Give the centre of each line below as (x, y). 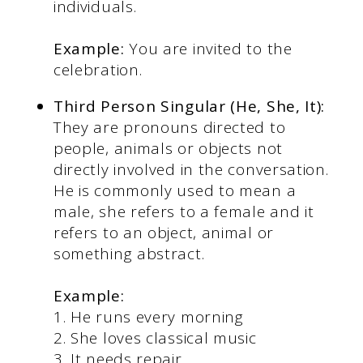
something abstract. (129, 254)
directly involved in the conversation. (191, 170)
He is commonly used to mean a (175, 191)
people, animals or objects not (168, 149)
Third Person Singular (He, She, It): (189, 107)
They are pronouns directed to (169, 128)
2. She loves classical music (155, 338)
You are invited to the (208, 49)
